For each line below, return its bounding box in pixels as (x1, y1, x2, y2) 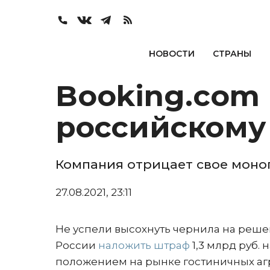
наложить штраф (98, 239, 190, 251)
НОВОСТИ (148, 48, 195, 59)
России (55, 239, 98, 251)
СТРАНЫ (212, 48, 251, 59)
